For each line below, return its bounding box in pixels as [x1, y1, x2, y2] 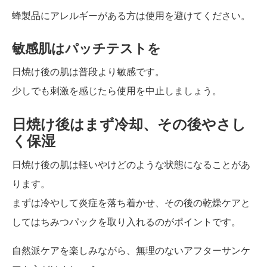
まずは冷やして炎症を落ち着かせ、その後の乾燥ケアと [12, 197, 250, 208]
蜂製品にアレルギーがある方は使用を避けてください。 [12, 10, 250, 21]
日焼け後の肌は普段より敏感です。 [12, 66, 164, 77]
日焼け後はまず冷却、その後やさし [12, 116, 246, 132]
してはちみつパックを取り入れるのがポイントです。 [12, 216, 241, 227]
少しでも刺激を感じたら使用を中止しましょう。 [12, 85, 222, 96]
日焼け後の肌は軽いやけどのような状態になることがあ [12, 159, 250, 170]
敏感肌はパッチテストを [12, 41, 161, 56]
